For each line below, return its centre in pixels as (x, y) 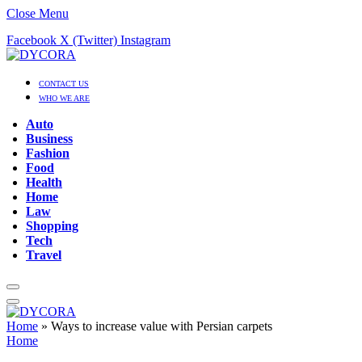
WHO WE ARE (64, 98)
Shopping (52, 226)
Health (44, 182)
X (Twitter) (88, 40)
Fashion (48, 153)
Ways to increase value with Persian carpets (162, 326)
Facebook (32, 40)
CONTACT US (64, 84)
